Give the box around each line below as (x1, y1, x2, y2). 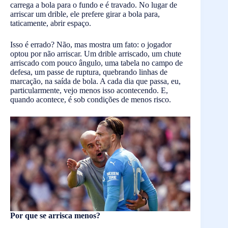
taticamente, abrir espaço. (10, 19, 91, 27)
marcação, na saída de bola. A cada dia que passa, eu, (10, 77, 181, 85)
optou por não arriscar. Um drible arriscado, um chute (10, 49, 181, 58)
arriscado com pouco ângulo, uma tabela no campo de (10, 59, 183, 67)
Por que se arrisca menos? (10, 211, 100, 220)
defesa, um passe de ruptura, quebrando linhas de (10, 68, 167, 76)
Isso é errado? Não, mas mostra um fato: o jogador (10, 40, 172, 49)
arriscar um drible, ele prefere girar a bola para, (10, 10, 160, 18)
